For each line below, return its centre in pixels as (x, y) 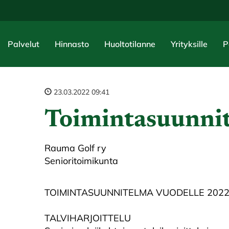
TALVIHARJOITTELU (88, 218)
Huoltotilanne (130, 44)
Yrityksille (189, 44)
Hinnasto (72, 44)
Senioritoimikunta (81, 161)
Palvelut (24, 44)
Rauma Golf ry (75, 148)
